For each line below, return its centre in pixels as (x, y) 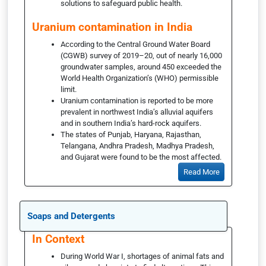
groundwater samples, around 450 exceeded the (141, 67)
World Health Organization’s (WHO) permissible (140, 78)
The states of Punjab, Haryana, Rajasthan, (131, 135)
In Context (58, 239)
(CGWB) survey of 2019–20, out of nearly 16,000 (141, 56)
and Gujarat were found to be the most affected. (141, 157)
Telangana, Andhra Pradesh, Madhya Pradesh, (137, 146)
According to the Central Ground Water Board (135, 45)
